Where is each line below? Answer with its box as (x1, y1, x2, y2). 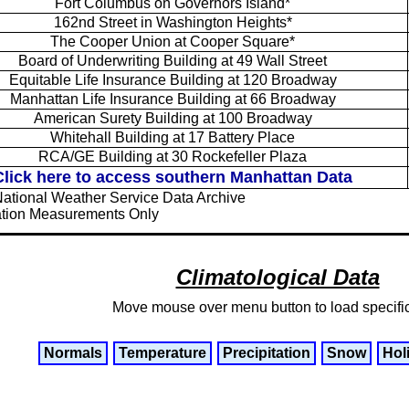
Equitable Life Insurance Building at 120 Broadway (8, 71, 337, 88)
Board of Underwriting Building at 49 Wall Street (18, 52, 327, 68)
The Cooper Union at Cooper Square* (50, 33, 295, 49)
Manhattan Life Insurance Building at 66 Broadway (9, 90, 336, 107)
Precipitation (223, 344, 310, 361)
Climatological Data (175, 264, 380, 289)
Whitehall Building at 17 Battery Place (50, 129, 295, 145)
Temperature (119, 344, 206, 361)
